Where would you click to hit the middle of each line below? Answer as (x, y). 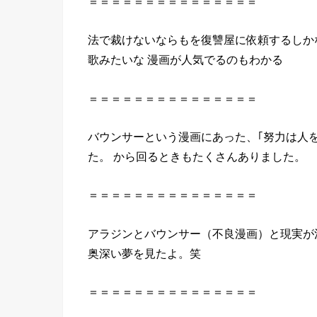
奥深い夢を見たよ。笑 (144, 253)
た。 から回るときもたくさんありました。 (197, 157)
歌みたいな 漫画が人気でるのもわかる (185, 60)
